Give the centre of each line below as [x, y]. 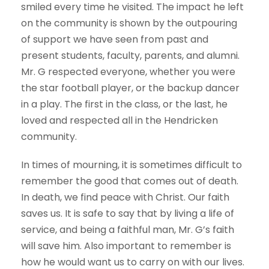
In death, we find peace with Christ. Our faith [125, 198]
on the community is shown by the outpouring [129, 23]
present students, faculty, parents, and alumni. [130, 56]
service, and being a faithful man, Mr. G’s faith [128, 230]
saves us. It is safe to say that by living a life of [128, 214]
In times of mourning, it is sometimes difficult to [131, 165]
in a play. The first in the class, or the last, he [124, 104]
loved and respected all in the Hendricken [119, 121]
